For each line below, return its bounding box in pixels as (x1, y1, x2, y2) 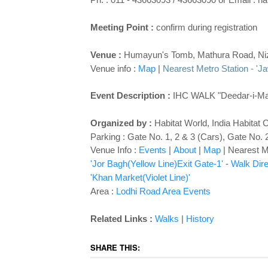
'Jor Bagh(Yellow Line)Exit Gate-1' (90, 159, 223, 169)
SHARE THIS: (90, 242, 140, 253)
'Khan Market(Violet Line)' (90, 172, 190, 182)
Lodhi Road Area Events (115, 186, 211, 196)
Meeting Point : (90, 22, 154, 32)
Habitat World (154, 118, 207, 128)
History (185, 214, 214, 224)
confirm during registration (153, 22, 257, 32)
